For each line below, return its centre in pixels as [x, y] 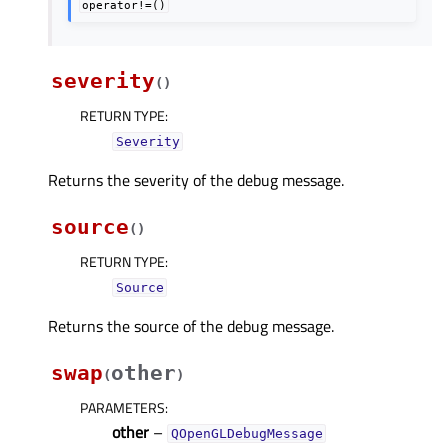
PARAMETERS [122, 407]
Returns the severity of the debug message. [196, 179]
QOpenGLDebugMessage [246, 433]
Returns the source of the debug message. [191, 325]
